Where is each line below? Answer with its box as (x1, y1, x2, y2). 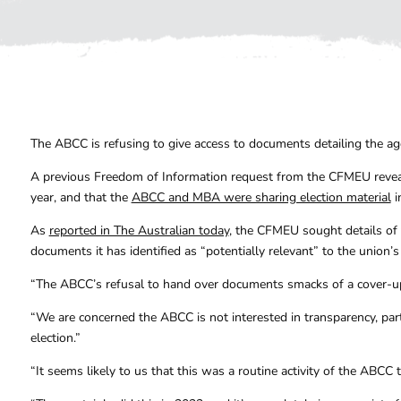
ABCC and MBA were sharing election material (131, 189, 391, 207)
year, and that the (30, 189, 132, 207)
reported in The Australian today (48, 222, 229, 240)
